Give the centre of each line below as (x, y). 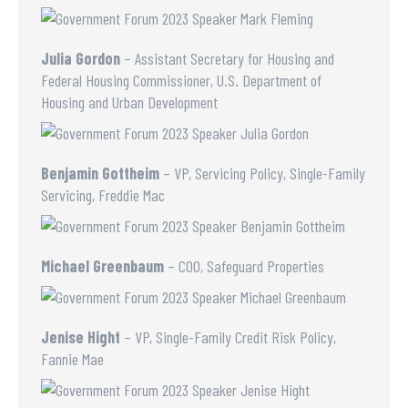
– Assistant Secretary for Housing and (227, 58)
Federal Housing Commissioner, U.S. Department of (181, 80)
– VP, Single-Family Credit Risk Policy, (228, 337)
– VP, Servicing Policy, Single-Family (264, 173)
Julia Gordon (81, 58)
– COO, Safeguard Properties (244, 266)
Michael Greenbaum (102, 266)
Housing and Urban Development (129, 102)
